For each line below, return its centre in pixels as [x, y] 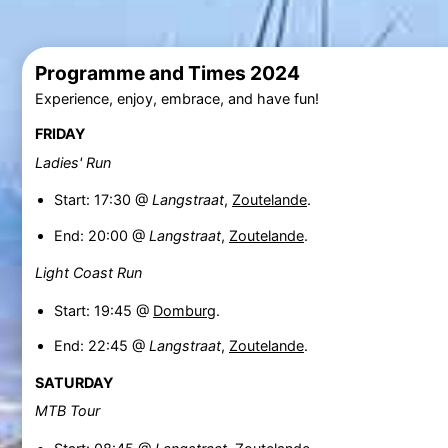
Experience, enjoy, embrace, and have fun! [176, 99]
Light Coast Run [88, 273]
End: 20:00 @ [101, 235]
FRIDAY [59, 134]
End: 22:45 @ [101, 346]
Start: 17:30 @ [102, 200]
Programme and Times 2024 [167, 73]
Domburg [184, 310]
